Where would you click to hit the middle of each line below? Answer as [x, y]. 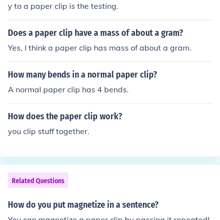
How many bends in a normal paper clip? [82, 75]
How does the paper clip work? [65, 116]
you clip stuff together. [49, 131]
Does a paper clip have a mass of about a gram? [96, 33]
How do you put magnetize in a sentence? [83, 205]
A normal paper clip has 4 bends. [68, 89]
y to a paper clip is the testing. [63, 6]
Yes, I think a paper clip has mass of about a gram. [100, 48]
